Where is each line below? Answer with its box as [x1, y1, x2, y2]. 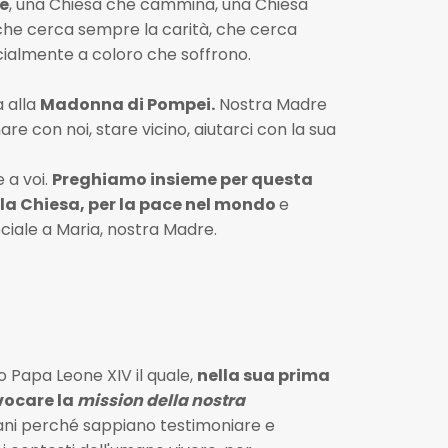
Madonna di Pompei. [39, 93, 215, 116]
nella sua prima [196, 364, 330, 388]
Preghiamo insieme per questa [51, 168, 313, 191]
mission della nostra [76, 389, 245, 413]
